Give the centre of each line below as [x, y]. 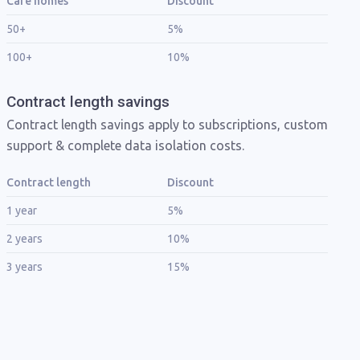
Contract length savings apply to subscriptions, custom [167, 125]
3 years [25, 267]
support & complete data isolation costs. [125, 145]
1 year [22, 211]
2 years [25, 239]
